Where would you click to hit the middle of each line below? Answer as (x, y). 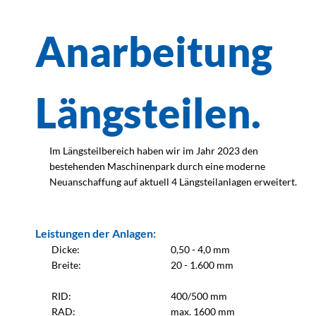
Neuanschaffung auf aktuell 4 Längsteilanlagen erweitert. (173, 182)
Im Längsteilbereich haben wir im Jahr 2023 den (154, 151)
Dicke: (65, 249)
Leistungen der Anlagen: (96, 233)
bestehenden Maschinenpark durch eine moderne (157, 166)
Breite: (66, 265)
